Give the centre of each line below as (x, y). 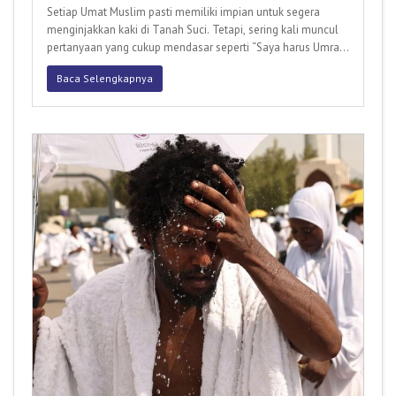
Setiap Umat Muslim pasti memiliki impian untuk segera (183, 12)
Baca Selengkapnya (105, 79)
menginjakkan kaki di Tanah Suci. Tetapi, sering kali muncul (193, 30)
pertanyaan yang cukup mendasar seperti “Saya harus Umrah (196, 48)
